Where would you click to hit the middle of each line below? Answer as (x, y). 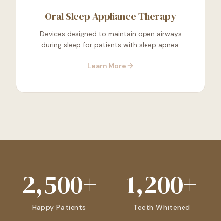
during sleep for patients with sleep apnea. (110, 45)
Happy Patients (59, 207)
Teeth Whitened (162, 207)
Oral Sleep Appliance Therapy (110, 17)
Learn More (107, 66)
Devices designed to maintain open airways (110, 34)
